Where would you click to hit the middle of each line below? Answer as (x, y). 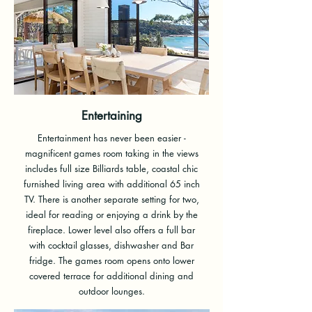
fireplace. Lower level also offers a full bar (111, 230)
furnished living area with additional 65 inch (111, 184)
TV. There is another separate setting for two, (111, 199)
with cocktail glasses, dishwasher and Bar (111, 245)
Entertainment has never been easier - (111, 138)
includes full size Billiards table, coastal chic (111, 169)
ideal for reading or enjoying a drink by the (111, 214)
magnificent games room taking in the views (111, 153)
